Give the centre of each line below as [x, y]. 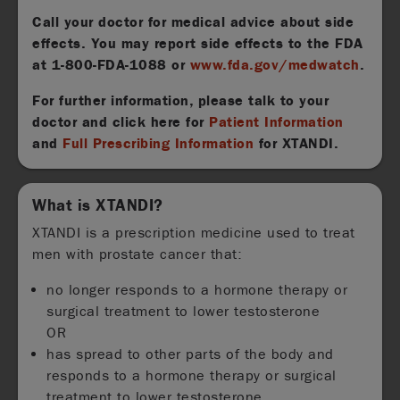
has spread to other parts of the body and [190, 354]
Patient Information [276, 121]
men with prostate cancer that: [137, 254]
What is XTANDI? [98, 205]
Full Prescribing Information [158, 143]
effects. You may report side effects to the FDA [198, 43]
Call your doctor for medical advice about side [193, 21]
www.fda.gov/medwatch [275, 64]
